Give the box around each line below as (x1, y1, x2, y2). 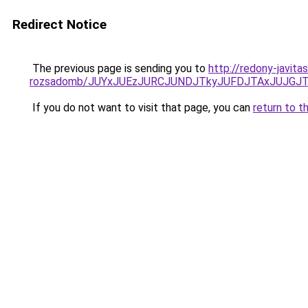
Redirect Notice (12, 16, 107, 32)
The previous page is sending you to (30, 62, 208, 75)
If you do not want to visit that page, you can (30, 101, 253, 114)
